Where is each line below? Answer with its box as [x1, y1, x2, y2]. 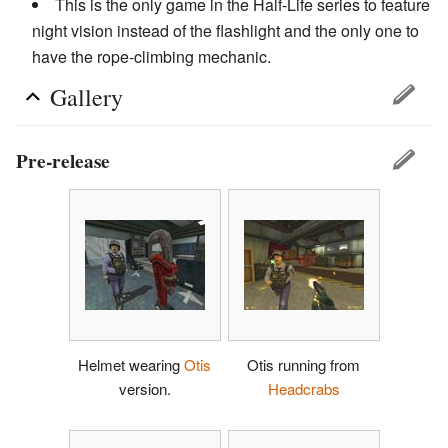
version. [118, 377, 171, 399]
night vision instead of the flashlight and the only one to [32, 19, 419, 43]
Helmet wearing [78, 353, 184, 375]
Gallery [50, 81, 123, 114]
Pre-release [16, 147, 110, 176]
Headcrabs [267, 377, 340, 399]
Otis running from [247, 353, 360, 375]
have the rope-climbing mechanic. [32, 45, 271, 69]
